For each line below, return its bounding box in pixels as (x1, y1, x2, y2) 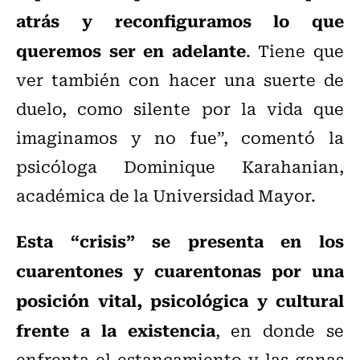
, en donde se (215, 317, 344, 343)
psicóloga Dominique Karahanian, (16, 153, 344, 179)
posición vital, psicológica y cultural (16, 287, 344, 313)
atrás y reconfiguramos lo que (16, 7, 344, 34)
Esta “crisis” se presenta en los (16, 227, 344, 254)
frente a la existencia (16, 317, 215, 343)
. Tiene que (245, 38, 345, 63)
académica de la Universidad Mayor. (16, 182, 316, 208)
